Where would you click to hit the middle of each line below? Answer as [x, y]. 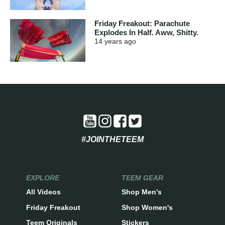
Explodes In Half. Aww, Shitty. [146, 33]
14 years [108, 41]
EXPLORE [42, 178]
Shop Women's [147, 207]
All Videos [43, 192]
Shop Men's [142, 192]
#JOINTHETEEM [113, 139]
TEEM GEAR [142, 178]
